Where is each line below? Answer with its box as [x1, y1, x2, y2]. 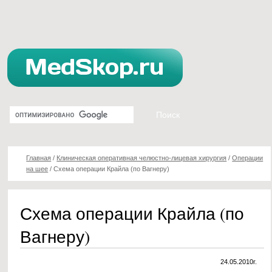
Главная [26, 154, 52, 161]
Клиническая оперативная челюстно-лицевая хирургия [56, 154, 227, 161]
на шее [26, 165, 49, 172]
